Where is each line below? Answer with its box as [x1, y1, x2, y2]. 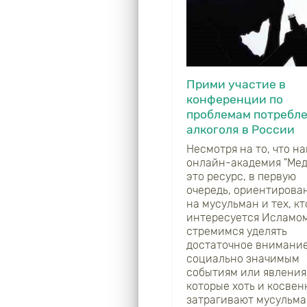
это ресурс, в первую [186, 170, 296, 184]
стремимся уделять [186, 225, 287, 238]
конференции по [186, 93, 283, 107]
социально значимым [186, 252, 299, 266]
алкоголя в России [186, 123, 295, 137]
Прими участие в [186, 77, 286, 92]
